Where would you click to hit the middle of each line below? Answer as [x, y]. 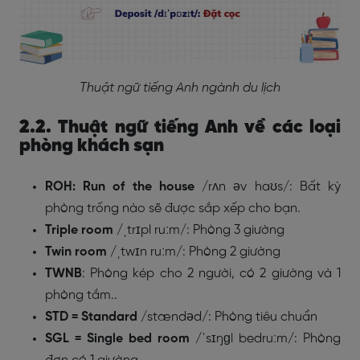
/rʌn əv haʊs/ [245, 187]
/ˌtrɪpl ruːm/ [151, 230]
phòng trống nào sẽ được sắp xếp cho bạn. [174, 209]
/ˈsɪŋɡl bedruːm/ [245, 339]
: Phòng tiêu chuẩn [263, 317]
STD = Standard [91, 317]
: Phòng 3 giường [235, 230]
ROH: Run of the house [120, 187]
